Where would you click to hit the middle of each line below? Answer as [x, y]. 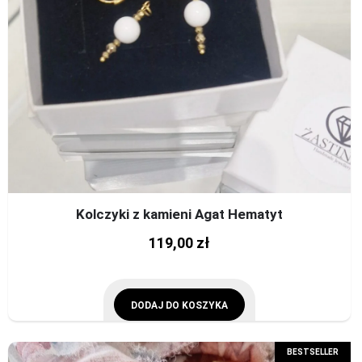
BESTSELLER [312, 352]
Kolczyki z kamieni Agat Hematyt [179, 214]
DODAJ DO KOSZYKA [179, 305]
